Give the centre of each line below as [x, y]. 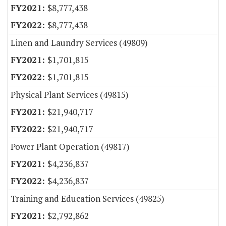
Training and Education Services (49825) [88, 199]
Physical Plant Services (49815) [70, 95]
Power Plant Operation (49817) [70, 147]
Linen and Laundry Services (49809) [79, 43]
